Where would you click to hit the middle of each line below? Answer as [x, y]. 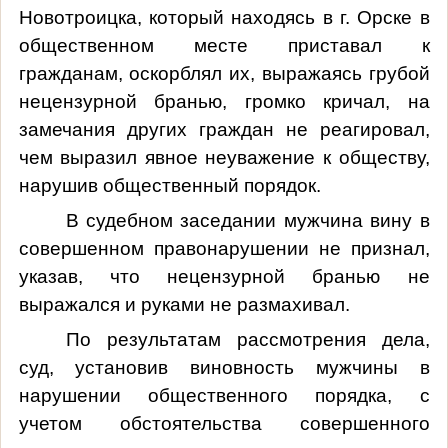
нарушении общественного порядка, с [224, 395]
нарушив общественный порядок [167, 185]
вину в [400, 220]
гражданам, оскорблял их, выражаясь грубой [224, 73]
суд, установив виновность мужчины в [224, 367]
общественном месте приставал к [224, 45]
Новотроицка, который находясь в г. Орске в [224, 17]
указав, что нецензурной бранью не [224, 276]
